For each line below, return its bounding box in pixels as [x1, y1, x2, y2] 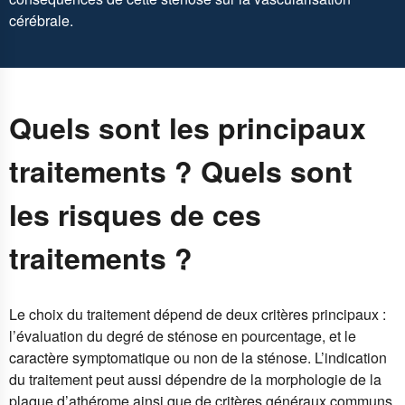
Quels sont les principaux [9, 107, 366, 149]
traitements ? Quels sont [9, 150, 353, 193]
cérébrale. [9, 9, 80, 31]
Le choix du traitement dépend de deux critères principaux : [9, 303, 386, 325]
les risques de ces [9, 193, 261, 236]
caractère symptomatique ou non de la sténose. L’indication [9, 346, 387, 368]
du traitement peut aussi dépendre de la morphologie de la [9, 368, 381, 390]
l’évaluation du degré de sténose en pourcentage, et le [9, 325, 356, 346]
